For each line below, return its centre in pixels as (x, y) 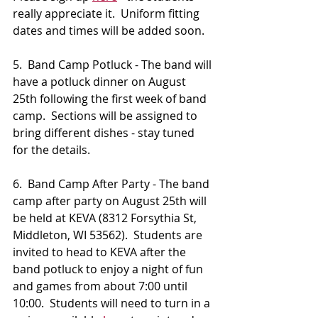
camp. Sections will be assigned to (106, 116)
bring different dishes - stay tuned (105, 133)
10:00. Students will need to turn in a (113, 303)
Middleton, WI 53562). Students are (109, 235)
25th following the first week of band (111, 99)
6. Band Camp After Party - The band (113, 184)
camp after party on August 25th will (111, 201)
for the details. (51, 150)
